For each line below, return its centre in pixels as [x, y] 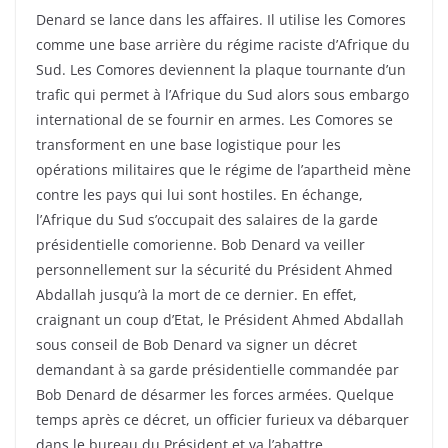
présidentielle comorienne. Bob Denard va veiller [200, 245]
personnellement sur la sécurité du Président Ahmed [214, 270]
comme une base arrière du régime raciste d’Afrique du [223, 45]
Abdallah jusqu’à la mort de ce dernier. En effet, [196, 295]
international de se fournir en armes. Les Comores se [214, 120]
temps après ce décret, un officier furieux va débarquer [222, 420]
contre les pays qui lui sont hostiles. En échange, [199, 195]
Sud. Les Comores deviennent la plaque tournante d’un [221, 70]
